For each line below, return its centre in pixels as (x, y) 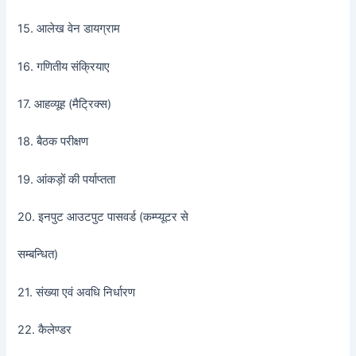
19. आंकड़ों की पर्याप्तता (67, 179)
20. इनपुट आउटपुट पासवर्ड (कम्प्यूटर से (103, 217)
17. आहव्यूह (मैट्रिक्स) (65, 104)
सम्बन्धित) (38, 255)
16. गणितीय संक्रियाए (64, 66)
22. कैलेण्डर (45, 330)
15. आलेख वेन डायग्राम (69, 29)
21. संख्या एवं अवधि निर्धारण (77, 292)
